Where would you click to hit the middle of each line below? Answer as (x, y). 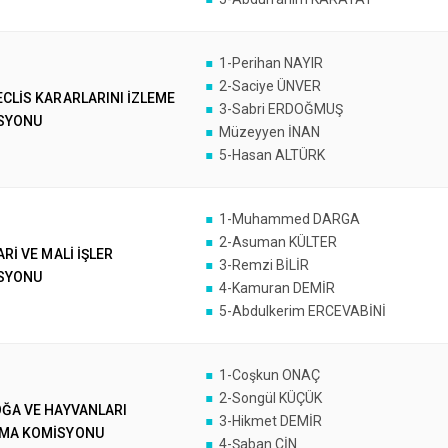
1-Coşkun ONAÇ (269, 375)
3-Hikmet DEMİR (270, 421)
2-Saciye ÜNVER (269, 86)
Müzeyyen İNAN (269, 132)
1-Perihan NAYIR (270, 63)
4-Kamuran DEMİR (276, 288)
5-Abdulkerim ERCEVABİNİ (302, 311)
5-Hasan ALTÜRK (271, 155)
